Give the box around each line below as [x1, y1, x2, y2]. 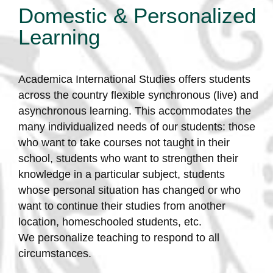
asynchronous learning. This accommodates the [18, 104, 251, 117]
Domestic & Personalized [18, 4, 256, 28]
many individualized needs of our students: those [18, 120, 255, 133]
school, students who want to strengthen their [18, 152, 238, 165]
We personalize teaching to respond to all [18, 231, 219, 244]
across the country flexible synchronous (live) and [18, 88, 258, 101]
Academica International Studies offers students [18, 73, 250, 85]
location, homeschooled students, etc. [18, 215, 202, 228]
